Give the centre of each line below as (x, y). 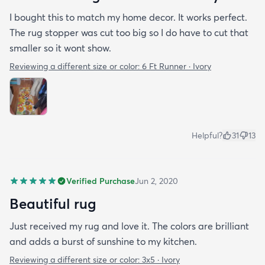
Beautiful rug (53, 203)
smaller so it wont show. (60, 48)
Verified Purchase (101, 181)
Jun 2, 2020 (156, 181)
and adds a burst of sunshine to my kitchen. (103, 241)
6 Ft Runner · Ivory (177, 66)
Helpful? (207, 135)
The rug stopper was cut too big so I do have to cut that (129, 32)
